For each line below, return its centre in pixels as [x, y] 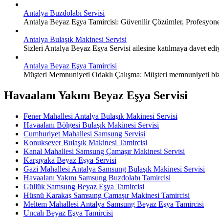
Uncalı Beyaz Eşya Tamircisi [68, 213]
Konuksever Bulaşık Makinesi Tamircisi [85, 142]
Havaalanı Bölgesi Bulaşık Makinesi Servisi [91, 125]
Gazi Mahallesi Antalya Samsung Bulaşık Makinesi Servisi [114, 169]
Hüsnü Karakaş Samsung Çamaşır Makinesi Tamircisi [107, 195]
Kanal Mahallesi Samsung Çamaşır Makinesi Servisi [104, 151]
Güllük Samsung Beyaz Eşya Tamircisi [84, 186]
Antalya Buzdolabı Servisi [64, 13]
